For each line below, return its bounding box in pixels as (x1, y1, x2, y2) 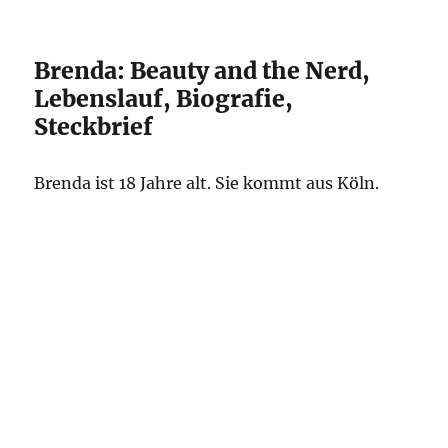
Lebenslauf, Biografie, (34, 84, 294, 113)
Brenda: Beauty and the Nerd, (34, 56, 371, 85)
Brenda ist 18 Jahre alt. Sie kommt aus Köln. (34, 173, 380, 193)
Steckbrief (34, 112, 154, 141)
